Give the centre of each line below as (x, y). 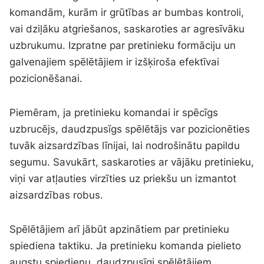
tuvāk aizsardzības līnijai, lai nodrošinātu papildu (125, 145)
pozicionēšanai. (46, 78)
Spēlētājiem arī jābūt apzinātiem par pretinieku (120, 229)
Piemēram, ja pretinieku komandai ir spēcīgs (114, 112)
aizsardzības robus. (57, 195)
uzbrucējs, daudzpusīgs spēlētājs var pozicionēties (130, 129)
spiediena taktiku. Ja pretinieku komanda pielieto (126, 245)
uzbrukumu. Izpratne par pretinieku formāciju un (123, 45)
